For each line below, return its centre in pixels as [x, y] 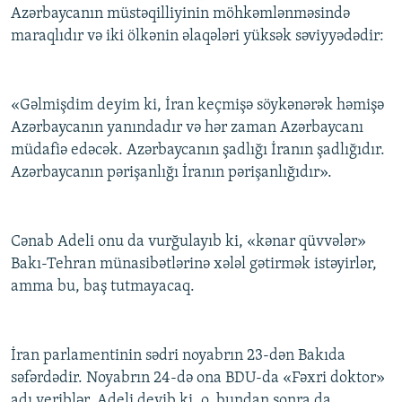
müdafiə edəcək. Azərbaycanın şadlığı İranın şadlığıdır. [198, 151]
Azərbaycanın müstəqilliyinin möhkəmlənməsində [180, 14]
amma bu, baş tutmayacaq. [103, 287]
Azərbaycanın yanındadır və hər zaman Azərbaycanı [187, 128]
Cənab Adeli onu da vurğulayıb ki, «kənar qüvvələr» [188, 242]
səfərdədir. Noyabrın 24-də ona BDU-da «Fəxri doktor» [198, 379]
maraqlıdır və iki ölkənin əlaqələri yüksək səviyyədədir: [197, 37]
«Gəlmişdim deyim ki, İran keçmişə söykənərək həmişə [197, 106]
